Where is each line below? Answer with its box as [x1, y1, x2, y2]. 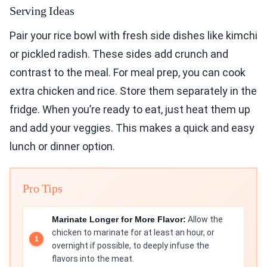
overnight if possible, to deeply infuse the [52, 241, 209, 251]
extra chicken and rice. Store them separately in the [10, 85, 257, 98]
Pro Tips [23, 182, 63, 195]
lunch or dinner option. [10, 140, 115, 153]
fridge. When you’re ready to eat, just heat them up [10, 103, 250, 116]
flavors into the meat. [52, 254, 134, 264]
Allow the [186, 215, 223, 225]
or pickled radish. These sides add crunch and [10, 48, 228, 61]
